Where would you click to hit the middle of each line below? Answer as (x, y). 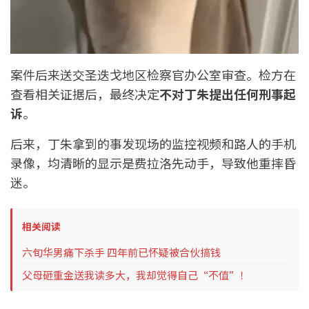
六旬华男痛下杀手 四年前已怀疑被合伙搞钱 (121, 252)
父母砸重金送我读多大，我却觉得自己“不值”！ (136, 275)
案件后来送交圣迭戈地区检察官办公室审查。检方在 (153, 75)
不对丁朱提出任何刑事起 (228, 94)
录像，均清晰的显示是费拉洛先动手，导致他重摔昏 (153, 163)
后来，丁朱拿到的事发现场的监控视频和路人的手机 (153, 144)
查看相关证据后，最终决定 (85, 94)
